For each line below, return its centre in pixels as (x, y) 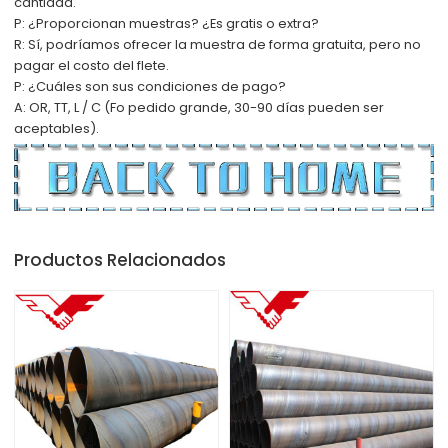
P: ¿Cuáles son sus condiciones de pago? (150, 87)
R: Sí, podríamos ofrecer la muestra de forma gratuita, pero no (218, 45)
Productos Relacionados (120, 259)
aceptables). (57, 129)
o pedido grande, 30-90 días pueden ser (250, 108)
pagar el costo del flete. (92, 66)
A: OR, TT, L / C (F (65, 108)
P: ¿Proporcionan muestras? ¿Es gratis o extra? (167, 24)
